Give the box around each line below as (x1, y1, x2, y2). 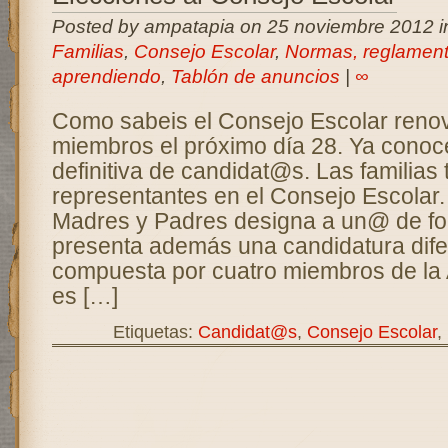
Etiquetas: (112, 321, 198, 342)
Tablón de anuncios (170, 66, 340, 87)
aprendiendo (51, 66, 161, 87)
